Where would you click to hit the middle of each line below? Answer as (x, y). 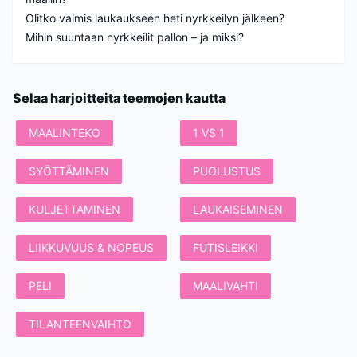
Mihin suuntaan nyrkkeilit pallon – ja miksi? (135, 37)
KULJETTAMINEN (75, 210)
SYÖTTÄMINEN (69, 171)
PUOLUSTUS (227, 171)
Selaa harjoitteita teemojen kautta (119, 98)
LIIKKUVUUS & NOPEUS (91, 248)
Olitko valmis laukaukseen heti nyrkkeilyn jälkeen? (155, 18)
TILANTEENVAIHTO (80, 324)
